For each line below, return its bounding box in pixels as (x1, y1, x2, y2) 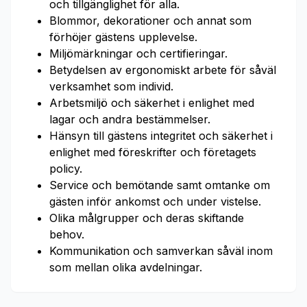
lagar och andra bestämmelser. (49, 112, 210, 126)
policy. (49, 162, 82, 175)
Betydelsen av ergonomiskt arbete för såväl (49, 63, 276, 77)
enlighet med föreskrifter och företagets (49, 145, 256, 159)
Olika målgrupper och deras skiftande (49, 211, 244, 225)
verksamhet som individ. (49, 79, 173, 93)
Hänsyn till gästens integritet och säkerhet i (49, 129, 273, 143)
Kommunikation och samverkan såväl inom (49, 244, 273, 258)
